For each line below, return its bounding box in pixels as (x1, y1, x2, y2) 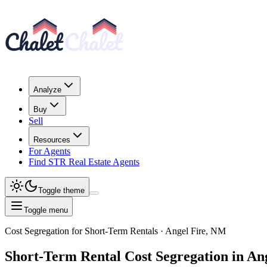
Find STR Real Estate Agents (29, 157, 139, 167)
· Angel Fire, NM (158, 226, 226, 236)
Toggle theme (38, 186, 85, 195)
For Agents (29, 146, 70, 156)
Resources (33, 135, 70, 144)
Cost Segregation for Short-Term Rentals (5, 226, 158, 236)
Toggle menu (24, 206, 68, 215)
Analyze (33, 85, 61, 94)
